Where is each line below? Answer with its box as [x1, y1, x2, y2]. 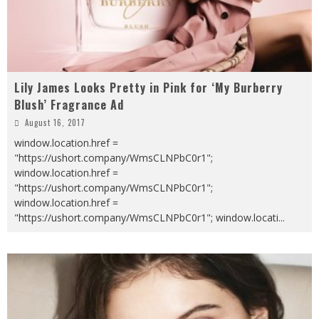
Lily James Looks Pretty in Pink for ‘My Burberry [14, 78, 283, 96]
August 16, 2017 [25, 116, 85, 128]
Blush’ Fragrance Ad [14, 95, 124, 113]
